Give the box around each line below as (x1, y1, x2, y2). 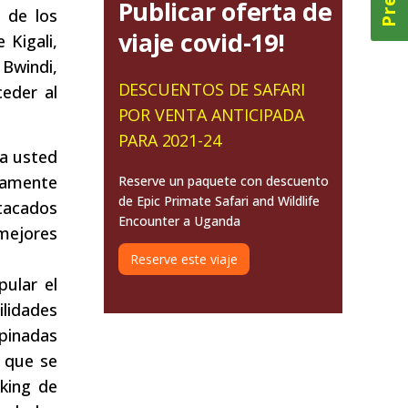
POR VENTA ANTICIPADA (117, 103, 304, 126)
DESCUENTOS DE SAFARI (117, 77, 305, 100)
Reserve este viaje (129, 250, 238, 268)
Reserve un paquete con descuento (117, 171, 329, 189)
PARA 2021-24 (117, 128, 221, 151)
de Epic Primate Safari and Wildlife (117, 191, 320, 209)
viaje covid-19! (117, 25, 285, 59)
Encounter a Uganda (117, 211, 240, 229)
